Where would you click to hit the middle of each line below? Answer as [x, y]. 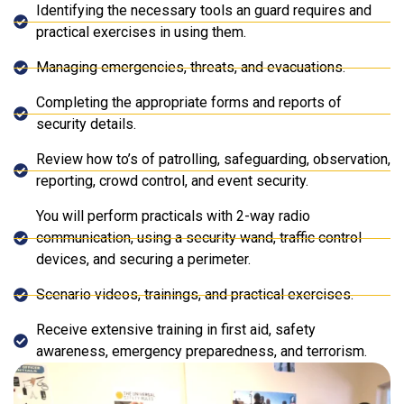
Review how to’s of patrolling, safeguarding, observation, [213, 160]
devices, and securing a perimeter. [143, 260]
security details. [86, 124]
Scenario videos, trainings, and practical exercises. [195, 295]
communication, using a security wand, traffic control [199, 238]
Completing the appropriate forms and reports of [189, 103]
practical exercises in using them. [141, 32]
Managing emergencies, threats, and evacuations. [191, 68]
